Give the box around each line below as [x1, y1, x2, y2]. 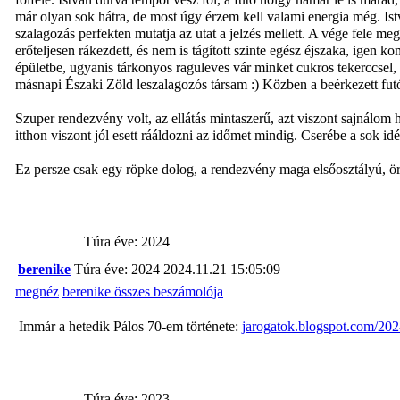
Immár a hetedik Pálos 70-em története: [15, 318, 242, 334]
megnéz [15, 283, 59, 299]
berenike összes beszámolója [62, 283, 223, 299]
